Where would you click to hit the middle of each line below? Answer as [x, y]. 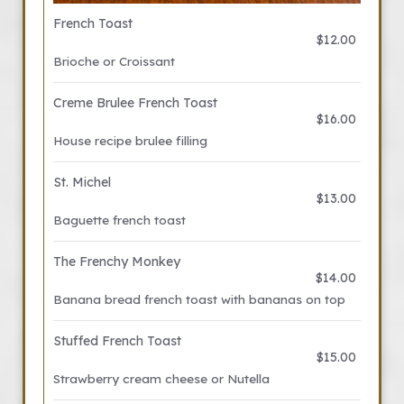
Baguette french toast [119, 220]
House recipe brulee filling [130, 140]
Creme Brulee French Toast [135, 103]
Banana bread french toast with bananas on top [199, 299]
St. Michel [82, 182]
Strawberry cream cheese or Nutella [161, 378]
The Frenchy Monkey [117, 262]
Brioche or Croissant [114, 61]
